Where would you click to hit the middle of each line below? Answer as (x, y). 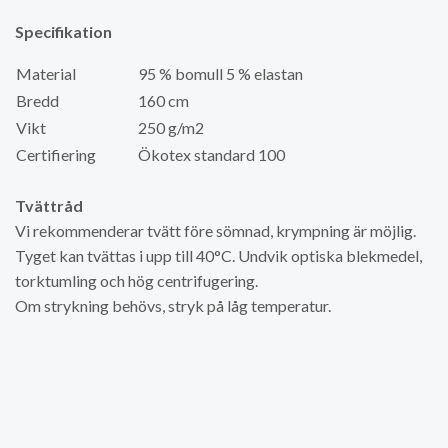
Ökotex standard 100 (211, 154)
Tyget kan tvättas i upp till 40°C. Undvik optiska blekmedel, (218, 255)
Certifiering (56, 154)
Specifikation (63, 31)
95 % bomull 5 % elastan (220, 73)
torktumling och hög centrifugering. (136, 280)
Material (76, 73)
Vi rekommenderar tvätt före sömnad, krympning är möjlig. (215, 230)
